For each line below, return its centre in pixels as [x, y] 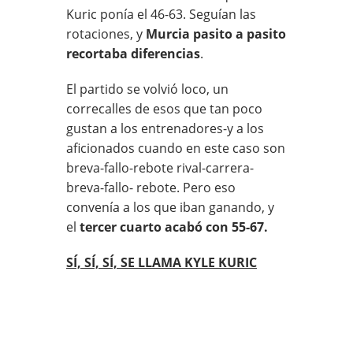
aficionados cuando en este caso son [176, 148]
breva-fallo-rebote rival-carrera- [160, 167]
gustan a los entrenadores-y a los [165, 128]
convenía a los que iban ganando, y [170, 207]
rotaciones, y [106, 33]
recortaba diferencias [133, 53]
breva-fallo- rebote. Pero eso [151, 187]
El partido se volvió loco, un [147, 89]
